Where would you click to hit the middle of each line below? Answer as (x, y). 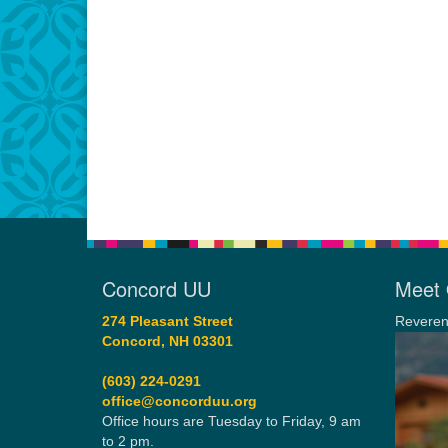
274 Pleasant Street (167, 321)
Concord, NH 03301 (167, 341)
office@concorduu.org (179, 401)
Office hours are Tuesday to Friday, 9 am (231, 421)
